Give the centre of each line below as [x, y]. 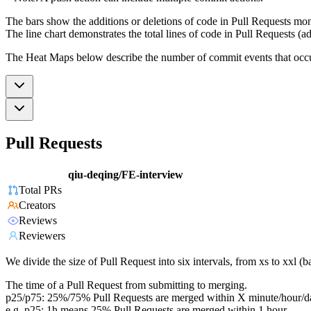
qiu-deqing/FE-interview [126, 175]
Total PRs [40, 190]
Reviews [38, 221]
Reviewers [42, 236]
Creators [37, 205]
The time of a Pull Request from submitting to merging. [126, 285]
